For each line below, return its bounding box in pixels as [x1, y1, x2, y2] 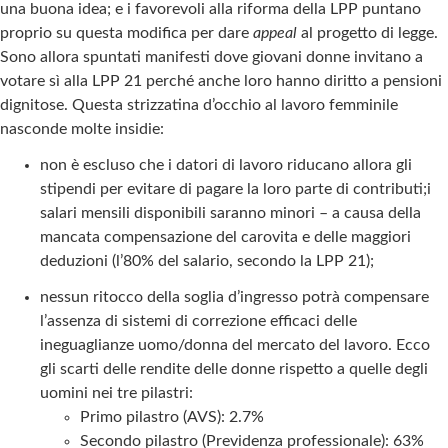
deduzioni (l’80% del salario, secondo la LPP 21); [40, 252, 374, 269]
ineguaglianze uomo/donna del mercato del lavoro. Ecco [40, 336, 430, 353]
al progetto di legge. [301, 24, 438, 41]
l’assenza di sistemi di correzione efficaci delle [40, 312, 357, 329]
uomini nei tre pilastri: [40, 384, 193, 401]
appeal [253, 24, 301, 41]
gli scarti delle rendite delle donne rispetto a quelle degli [40, 360, 428, 377]
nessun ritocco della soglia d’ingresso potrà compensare [40, 288, 429, 305]
